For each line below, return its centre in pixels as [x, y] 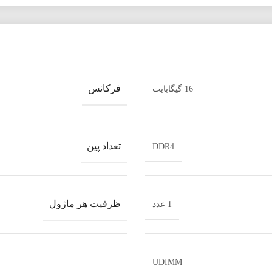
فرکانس [104, 88]
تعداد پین [104, 146]
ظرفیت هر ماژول [85, 204]
